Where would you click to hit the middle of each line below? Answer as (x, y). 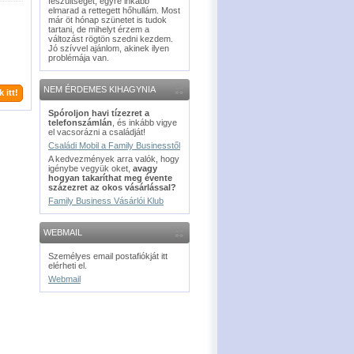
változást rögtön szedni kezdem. (111, 39)
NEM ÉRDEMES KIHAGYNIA (100, 89)
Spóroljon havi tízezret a (99, 113)
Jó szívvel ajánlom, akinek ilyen (109, 48)
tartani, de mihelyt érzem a (99, 29)
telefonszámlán (80, 122)
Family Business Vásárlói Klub (106, 201)
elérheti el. (68, 265)
